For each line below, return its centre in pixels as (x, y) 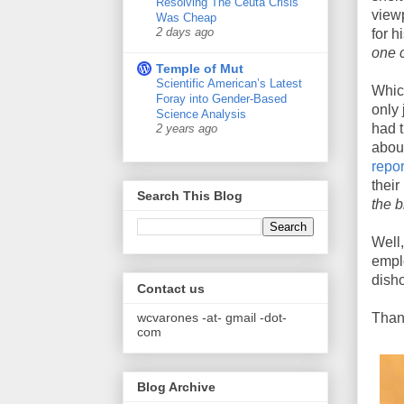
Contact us (171, 288)
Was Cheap (186, 17)
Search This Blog (190, 196)
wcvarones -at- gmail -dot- (212, 317)
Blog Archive (176, 386)
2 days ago (185, 32)
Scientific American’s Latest (229, 83)
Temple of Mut (200, 68)
